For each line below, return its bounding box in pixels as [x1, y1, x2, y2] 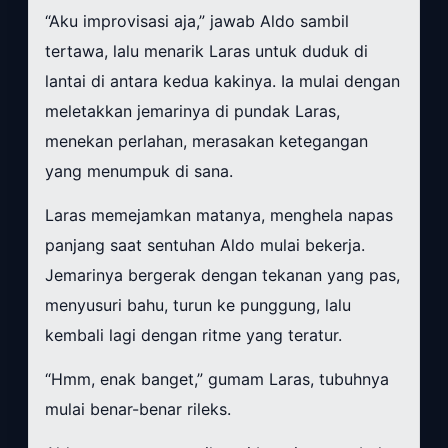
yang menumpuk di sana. [45, 161, 233, 182]
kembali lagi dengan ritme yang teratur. [45, 325, 342, 346]
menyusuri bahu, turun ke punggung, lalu [45, 295, 351, 316]
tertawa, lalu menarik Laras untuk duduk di [45, 41, 368, 62]
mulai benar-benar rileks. [45, 399, 231, 420]
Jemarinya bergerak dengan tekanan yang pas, [45, 265, 400, 286]
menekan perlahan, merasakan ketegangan [45, 131, 368, 152]
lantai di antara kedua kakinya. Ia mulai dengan [45, 71, 400, 92]
